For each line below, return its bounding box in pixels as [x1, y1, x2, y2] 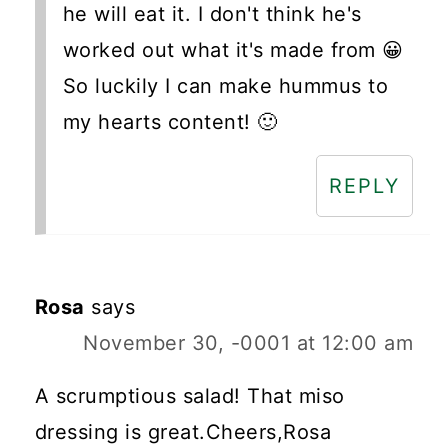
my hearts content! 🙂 [62, 110, 278, 135]
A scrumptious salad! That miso [34, 384, 345, 409]
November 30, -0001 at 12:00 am [83, 331, 414, 356]
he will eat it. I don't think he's [62, 2, 362, 27]
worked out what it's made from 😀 [62, 38, 404, 63]
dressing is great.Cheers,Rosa [34, 420, 332, 445]
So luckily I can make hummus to [62, 74, 389, 99]
